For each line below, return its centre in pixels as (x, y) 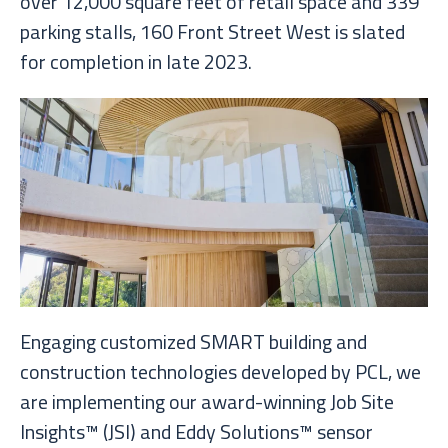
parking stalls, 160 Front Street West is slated (212, 32)
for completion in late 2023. (136, 62)
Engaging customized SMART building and (193, 342)
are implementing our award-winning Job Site (207, 402)
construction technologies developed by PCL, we (220, 372)
